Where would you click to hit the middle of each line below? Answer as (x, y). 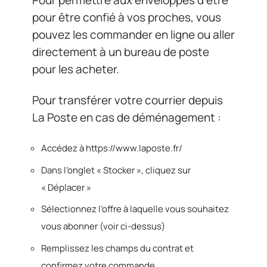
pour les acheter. (76, 69)
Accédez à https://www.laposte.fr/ (112, 148)
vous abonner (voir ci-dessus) (103, 226)
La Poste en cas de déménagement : (127, 117)
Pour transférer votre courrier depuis (128, 100)
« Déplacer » (66, 187)
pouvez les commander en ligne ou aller (133, 35)
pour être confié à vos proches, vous (127, 17)
